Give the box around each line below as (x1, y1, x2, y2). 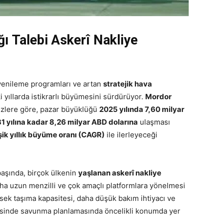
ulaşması (138, 117, 170, 127)
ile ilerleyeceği (105, 130, 157, 139)
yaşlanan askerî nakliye (78, 168, 161, 177)
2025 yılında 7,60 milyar (99, 105, 184, 114)
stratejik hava (103, 79, 152, 88)
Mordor (145, 92, 172, 101)
